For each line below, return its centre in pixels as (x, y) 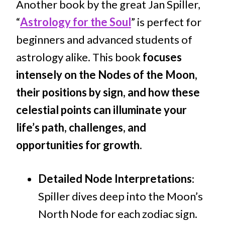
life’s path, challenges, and (81, 128)
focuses (162, 57)
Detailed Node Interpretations (115, 179)
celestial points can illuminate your (101, 110)
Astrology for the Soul (76, 22)
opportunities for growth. (79, 145)
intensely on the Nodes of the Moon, (107, 75)
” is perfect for (166, 22)
